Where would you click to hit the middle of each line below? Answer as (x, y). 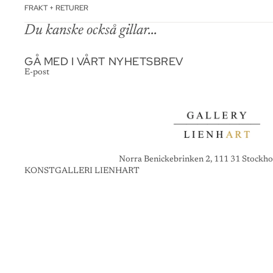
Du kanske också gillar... (91, 30)
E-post (37, 72)
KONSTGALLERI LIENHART (82, 171)
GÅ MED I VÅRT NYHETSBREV (104, 61)
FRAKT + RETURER (56, 8)
